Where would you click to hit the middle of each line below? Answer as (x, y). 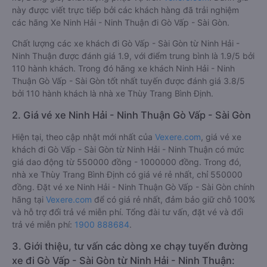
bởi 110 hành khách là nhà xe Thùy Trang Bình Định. (113, 93)
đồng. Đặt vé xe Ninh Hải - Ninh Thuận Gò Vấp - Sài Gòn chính (133, 187)
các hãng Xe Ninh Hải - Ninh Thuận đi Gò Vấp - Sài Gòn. (121, 22)
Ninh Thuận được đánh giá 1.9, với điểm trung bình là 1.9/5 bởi (133, 56)
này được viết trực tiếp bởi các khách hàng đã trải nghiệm (125, 10)
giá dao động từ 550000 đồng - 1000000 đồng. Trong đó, (127, 162)
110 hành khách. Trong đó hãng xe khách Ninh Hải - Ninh (123, 68)
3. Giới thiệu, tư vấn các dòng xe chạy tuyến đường (130, 246)
